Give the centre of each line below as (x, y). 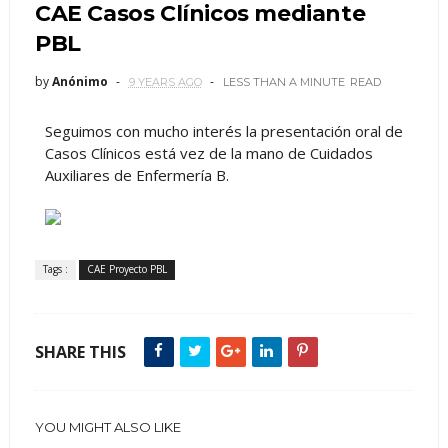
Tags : (55, 269)
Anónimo (79, 81)
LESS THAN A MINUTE (283, 82)
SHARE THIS (80, 352)
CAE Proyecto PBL (126, 269)
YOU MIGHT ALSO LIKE (107, 427)
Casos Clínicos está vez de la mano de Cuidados (208, 153)
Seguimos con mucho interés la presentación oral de (223, 131)
